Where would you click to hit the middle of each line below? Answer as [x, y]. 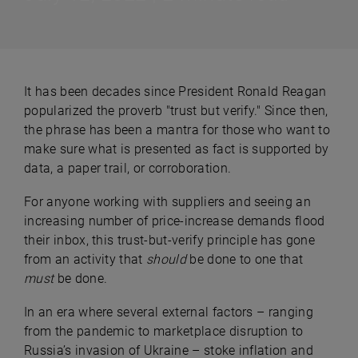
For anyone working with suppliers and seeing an [168, 202]
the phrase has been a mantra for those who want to [177, 130]
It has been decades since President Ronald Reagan [175, 91]
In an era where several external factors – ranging [169, 312]
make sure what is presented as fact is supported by [177, 149]
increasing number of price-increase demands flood [175, 221]
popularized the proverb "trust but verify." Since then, [176, 111]
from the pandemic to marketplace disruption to [164, 331]
